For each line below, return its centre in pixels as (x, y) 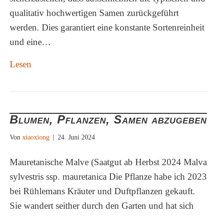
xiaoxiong (36, 137)
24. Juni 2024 (76, 137)
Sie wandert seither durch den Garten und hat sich (102, 206)
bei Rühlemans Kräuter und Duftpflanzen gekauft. (102, 191)
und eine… (30, 42)
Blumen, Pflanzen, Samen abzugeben (108, 119)
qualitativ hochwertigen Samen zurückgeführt (94, 13)
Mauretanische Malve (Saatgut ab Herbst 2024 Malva (108, 162)
